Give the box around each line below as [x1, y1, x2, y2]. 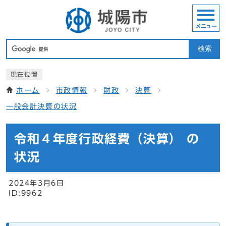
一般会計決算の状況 [6, 103, 77, 110]
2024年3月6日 [9, 180, 65, 187]
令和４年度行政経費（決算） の [14, 133, 200, 145]
